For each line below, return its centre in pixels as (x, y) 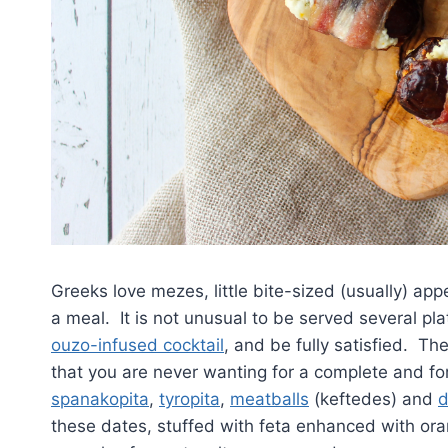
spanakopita (100, 398)
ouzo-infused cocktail (137, 344)
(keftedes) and (373, 398)
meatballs (269, 398)
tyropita (189, 398)
